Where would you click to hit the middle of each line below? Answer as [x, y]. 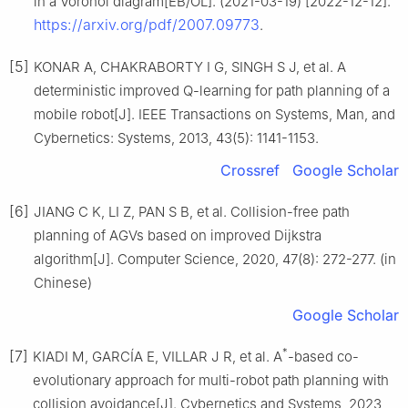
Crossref [250, 170]
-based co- [323, 356]
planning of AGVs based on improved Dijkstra [178, 235]
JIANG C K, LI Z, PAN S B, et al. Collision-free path [192, 211]
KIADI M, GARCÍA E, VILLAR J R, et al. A [158, 356]
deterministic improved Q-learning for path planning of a [212, 90]
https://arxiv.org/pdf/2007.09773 [147, 24]
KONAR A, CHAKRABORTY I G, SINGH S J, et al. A [190, 66]
